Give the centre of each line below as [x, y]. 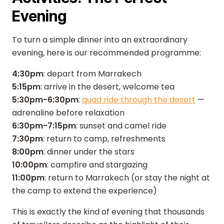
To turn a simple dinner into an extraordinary [100, 40]
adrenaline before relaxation [68, 113]
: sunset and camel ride [121, 126]
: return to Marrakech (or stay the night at [127, 178]
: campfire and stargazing [97, 165]
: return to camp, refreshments [104, 139]
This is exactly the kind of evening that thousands [108, 212]
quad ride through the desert [139, 100]
